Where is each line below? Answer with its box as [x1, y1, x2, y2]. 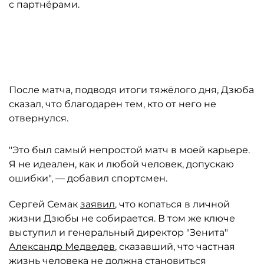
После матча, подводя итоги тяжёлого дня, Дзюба [9, 84, 254, 95]
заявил [80, 199, 115, 210]
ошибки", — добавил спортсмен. [9, 173, 167, 184]
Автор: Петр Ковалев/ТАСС [15, 42, 122, 55]
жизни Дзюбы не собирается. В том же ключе [9, 213, 235, 224]
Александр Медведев [9, 241, 115, 252]
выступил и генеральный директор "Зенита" [9, 227, 228, 238]
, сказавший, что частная [115, 241, 235, 252]
